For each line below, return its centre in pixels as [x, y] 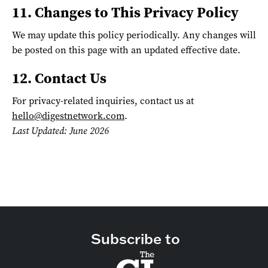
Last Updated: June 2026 [60, 131]
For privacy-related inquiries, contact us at [103, 101]
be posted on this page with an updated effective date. [126, 50]
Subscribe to [135, 238]
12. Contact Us [59, 78]
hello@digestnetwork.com [68, 116]
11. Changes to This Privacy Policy [125, 12]
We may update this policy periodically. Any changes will [134, 35]
